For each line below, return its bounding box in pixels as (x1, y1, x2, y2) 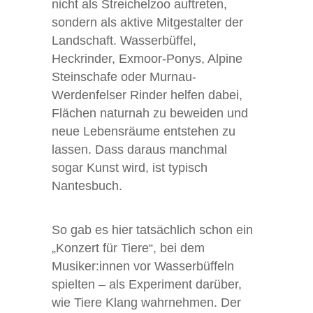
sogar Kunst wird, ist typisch (52, 160, 208, 175)
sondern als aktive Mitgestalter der (52, 15, 243, 29)
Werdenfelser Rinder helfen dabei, (52, 87, 242, 102)
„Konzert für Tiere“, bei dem (52, 240, 205, 255)
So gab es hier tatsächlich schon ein (52, 222, 253, 237)
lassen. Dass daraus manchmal (52, 142, 227, 156)
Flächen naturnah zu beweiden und (52, 105, 248, 120)
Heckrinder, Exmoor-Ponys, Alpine (52, 51, 242, 66)
